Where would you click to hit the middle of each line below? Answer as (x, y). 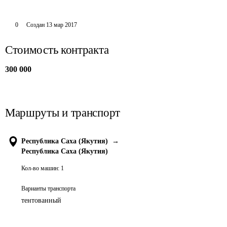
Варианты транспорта (48, 188)
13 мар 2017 (61, 25)
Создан (35, 25)
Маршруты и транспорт (63, 113)
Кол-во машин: (40, 168)
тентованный (41, 200)
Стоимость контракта (57, 50)
